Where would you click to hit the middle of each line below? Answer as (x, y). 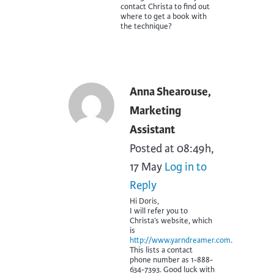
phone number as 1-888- (171, 260)
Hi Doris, (144, 201)
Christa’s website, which (171, 220)
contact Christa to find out (165, 6)
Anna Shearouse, (170, 91)
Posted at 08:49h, (172, 148)
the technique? (146, 26)
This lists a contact (161, 250)
